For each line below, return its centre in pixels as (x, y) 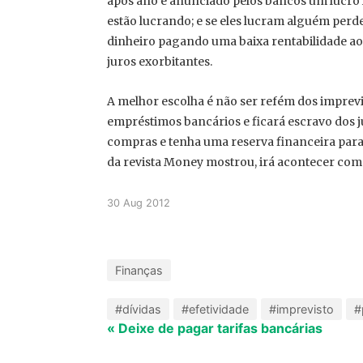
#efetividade (215, 309)
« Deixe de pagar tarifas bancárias (215, 328)
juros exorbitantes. (160, 62)
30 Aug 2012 (139, 203)
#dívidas (138, 309)
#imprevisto (301, 309)
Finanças (139, 270)
